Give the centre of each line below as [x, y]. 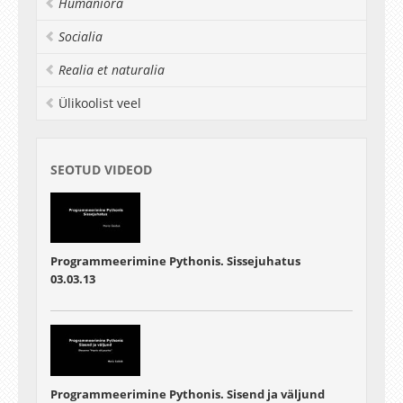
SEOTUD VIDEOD [101, 170]
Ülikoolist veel [100, 103]
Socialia [81, 36]
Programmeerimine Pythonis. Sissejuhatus [175, 261]
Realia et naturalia [112, 70]
